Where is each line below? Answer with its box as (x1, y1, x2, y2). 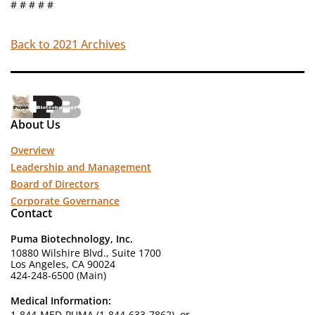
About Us (11, 117, 60, 133)
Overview (11, 143, 54, 157)
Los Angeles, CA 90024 (11, 257, 115, 271)
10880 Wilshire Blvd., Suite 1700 (11, 246, 161, 260)
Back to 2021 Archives (11, 37, 126, 52)
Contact (11, 205, 52, 221)
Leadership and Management (11, 160, 151, 174)
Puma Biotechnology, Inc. (11, 232, 133, 246)
